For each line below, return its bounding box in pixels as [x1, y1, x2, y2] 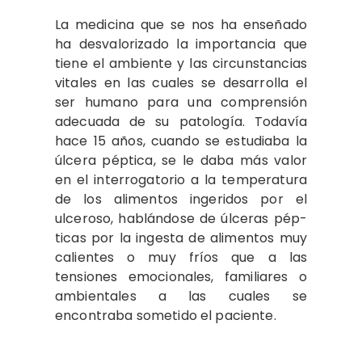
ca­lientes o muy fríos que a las [55, 247, 307, 267]
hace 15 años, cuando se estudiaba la [55, 131, 307, 150]
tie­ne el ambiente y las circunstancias [55, 53, 307, 73]
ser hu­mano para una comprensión [55, 92, 307, 112]
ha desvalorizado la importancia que [55, 34, 307, 53]
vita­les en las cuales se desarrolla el [55, 73, 307, 92]
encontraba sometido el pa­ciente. [55, 305, 280, 325]
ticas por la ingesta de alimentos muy [55, 228, 307, 247]
